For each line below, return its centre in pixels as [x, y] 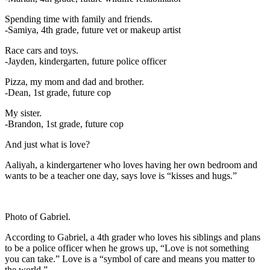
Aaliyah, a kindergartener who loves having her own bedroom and [131, 165]
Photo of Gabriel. [38, 216]
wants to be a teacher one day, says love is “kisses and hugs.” [121, 175]
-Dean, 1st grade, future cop [58, 92]
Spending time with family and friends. [79, 19]
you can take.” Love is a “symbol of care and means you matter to [130, 259]
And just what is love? [47, 144]
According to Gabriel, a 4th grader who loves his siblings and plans [133, 237]
